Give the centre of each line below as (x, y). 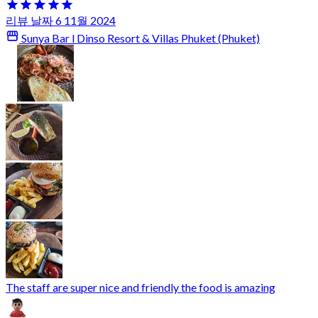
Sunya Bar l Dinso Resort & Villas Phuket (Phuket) (140, 38)
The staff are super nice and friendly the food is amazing (141, 287)
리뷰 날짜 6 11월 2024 (61, 21)
